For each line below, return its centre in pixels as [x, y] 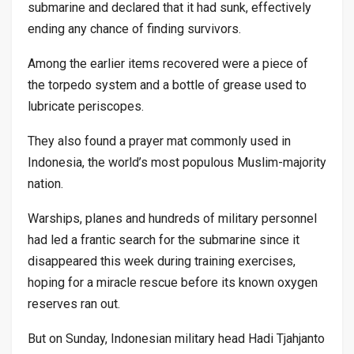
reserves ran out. [74, 303]
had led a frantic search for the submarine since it [164, 239]
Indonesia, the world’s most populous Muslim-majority [177, 162]
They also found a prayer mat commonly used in [159, 141]
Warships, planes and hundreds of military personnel [172, 218]
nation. [45, 183]
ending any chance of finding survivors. [134, 28]
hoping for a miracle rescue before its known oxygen [173, 282]
